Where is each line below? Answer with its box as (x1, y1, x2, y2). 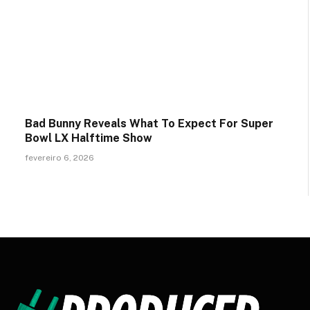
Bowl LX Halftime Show (25, 131, 152, 145)
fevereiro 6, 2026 (25, 153, 94, 163)
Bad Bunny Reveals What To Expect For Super (25, 117, 273, 131)
